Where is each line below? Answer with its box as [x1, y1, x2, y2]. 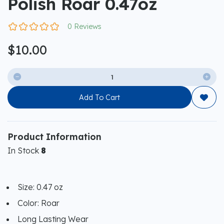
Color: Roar [17, 198, 59, 208]
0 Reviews [67, 22, 101, 31]
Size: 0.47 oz [17, 182, 63, 192]
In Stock [7, 145, 41, 155]
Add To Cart [79, 92, 120, 102]
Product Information [7, 131, 101, 142]
